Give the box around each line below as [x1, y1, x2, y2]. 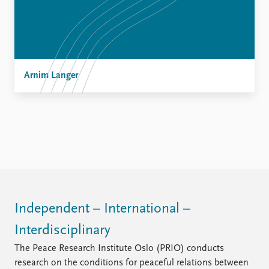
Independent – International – [14, 202, 190, 217]
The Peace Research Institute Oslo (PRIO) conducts [14, 244, 224, 254]
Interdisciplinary [14, 223, 110, 238]
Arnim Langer [24, 71, 78, 80]
